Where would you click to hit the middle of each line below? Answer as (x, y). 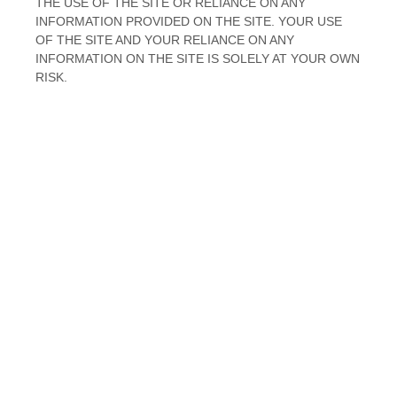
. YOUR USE (307, 21)
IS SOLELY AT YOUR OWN (282, 58)
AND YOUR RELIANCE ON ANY (203, 40)
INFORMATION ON (92, 58)
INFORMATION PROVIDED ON (125, 21)
